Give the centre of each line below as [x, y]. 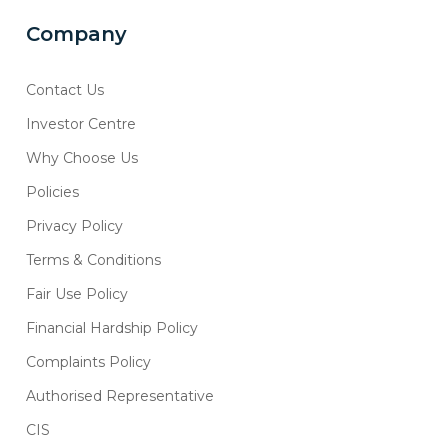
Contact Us [65, 90]
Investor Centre [81, 124]
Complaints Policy [89, 362]
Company [77, 34]
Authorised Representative [120, 396]
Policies [53, 192]
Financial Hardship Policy [112, 328]
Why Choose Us [82, 158]
